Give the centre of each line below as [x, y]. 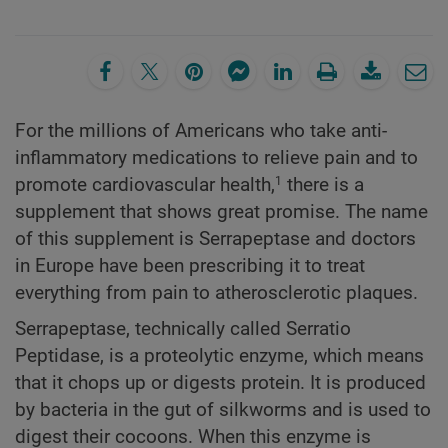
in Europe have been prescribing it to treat [190, 265]
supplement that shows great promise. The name [221, 211]
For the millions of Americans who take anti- [201, 130]
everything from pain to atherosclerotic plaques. [216, 292]
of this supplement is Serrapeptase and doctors [215, 238]
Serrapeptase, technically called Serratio [183, 329]
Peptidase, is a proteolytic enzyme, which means [219, 356]
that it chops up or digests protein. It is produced [220, 383]
